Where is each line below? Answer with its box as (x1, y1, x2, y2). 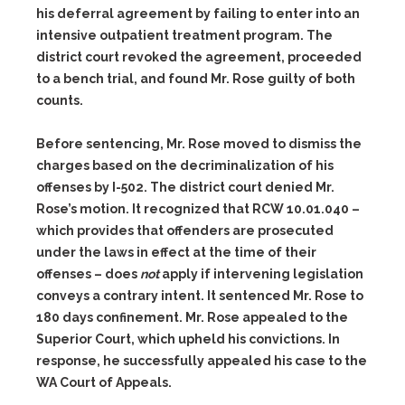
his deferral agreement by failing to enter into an (36, 6, 360, 21)
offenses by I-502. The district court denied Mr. (36, 180, 334, 194)
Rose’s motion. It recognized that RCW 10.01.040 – (36, 202, 360, 216)
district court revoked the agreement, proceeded (36, 50, 362, 64)
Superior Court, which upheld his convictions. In (36, 332, 340, 346)
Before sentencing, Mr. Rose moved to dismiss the (36, 137, 362, 151)
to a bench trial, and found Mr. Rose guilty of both (36, 71, 355, 86)
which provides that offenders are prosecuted (36, 223, 334, 238)
